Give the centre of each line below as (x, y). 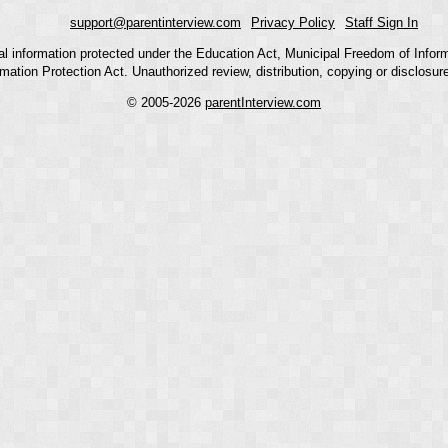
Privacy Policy (293, 22)
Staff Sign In (381, 22)
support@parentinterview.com (155, 22)
